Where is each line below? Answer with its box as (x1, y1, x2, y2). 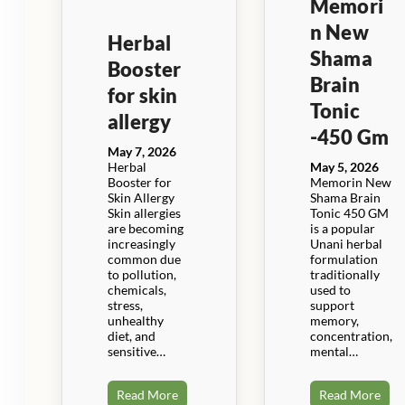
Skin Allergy (108, 189, 174, 205)
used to (309, 281, 351, 297)
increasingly (108, 235, 175, 251)
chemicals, (108, 281, 166, 297)
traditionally (309, 266, 380, 282)
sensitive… (108, 343, 165, 359)
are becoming (108, 220, 184, 236)
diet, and (108, 327, 155, 344)
